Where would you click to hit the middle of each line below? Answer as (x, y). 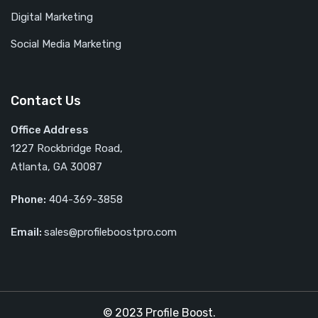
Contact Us (46, 100)
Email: (27, 232)
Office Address (50, 130)
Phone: (28, 199)
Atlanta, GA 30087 (56, 166)
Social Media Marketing (66, 44)
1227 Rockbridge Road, (67, 148)
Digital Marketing (52, 17)
